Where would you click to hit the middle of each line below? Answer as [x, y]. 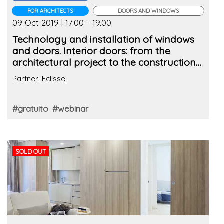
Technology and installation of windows [103, 39]
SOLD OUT [31, 151]
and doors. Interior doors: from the [91, 50]
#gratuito [30, 108]
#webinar [70, 108]
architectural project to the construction [104, 62]
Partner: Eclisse [39, 78]
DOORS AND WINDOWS [149, 11]
